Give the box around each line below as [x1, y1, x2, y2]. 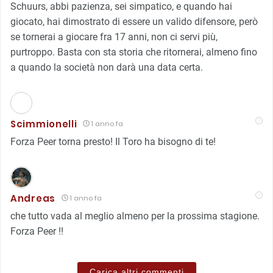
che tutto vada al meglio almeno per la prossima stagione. [10, 210, 260, 222]
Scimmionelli [10, 117, 77, 130]
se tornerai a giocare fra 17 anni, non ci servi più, [10, 30, 218, 43]
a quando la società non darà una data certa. [10, 61, 203, 73]
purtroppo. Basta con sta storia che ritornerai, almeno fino [10, 46, 257, 58]
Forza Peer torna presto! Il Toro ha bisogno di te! [10, 135, 216, 147]
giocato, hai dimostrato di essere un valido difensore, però [10, 15, 258, 27]
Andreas [10, 191, 55, 205]
